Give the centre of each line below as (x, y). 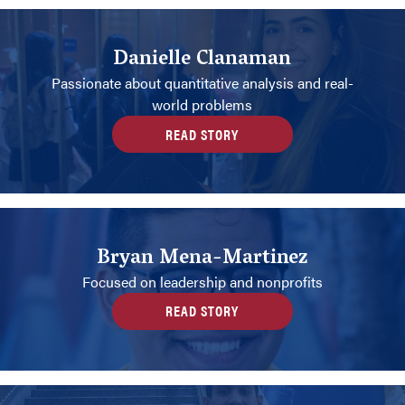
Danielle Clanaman (202, 60)
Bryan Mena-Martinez (202, 259)
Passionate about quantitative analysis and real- (202, 82)
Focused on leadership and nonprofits (202, 281)
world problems (202, 104)
